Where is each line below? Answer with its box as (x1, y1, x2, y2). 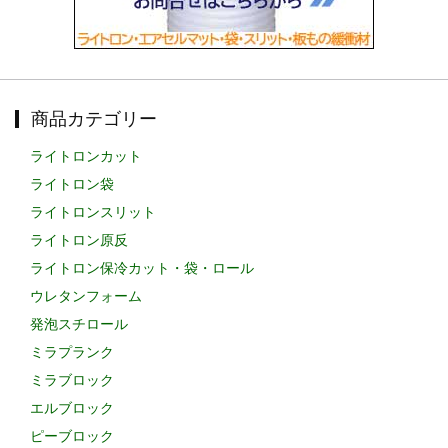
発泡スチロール (29, 316, 128, 333)
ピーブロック (29, 428, 114, 445)
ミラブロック (29, 372, 114, 389)
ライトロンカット (29, 148, 142, 165)
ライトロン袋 (29, 176, 114, 193)
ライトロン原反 (29, 232, 128, 249)
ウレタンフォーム (29, 288, 142, 305)
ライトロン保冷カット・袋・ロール (29, 260, 254, 277)
